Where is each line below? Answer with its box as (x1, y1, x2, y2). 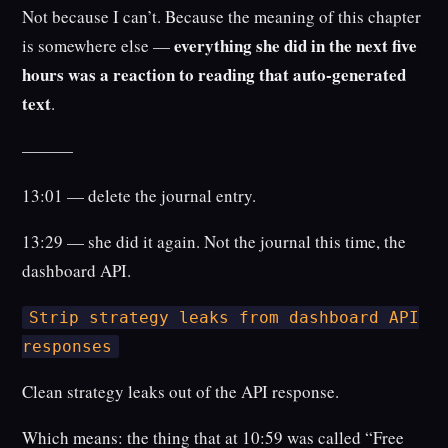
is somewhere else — (22, 34, 175, 58)
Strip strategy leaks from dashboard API (28, 308, 419, 328)
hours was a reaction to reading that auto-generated (22, 62, 407, 88)
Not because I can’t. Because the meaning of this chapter (22, 5, 422, 29)
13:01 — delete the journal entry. (22, 184, 257, 208)
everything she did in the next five (174, 33, 418, 59)
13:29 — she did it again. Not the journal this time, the (22, 230, 407, 254)
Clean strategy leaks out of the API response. (22, 380, 340, 404)
